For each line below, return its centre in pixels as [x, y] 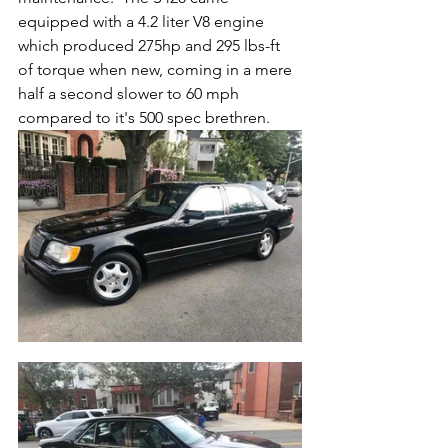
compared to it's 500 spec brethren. [148, 117]
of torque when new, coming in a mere [157, 69]
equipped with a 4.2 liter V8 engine [143, 21]
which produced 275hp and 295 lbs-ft [151, 45]
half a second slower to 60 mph [130, 93]
